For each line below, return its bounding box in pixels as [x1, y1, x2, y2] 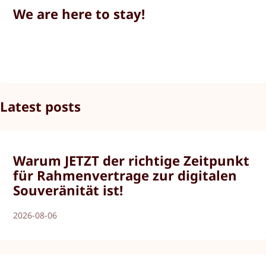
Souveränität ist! [13, 181, 123, 199]
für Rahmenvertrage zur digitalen [13, 166, 237, 185]
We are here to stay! [13, 4, 145, 23]
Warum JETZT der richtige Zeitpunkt [13, 151, 250, 170]
